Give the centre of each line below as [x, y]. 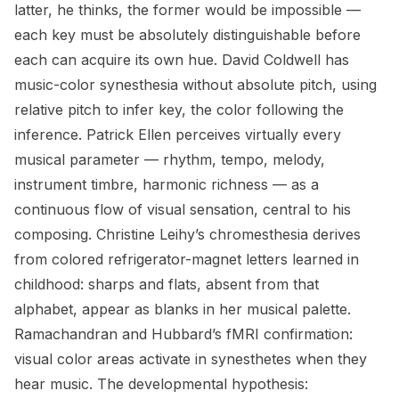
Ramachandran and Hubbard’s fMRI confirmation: [183, 334]
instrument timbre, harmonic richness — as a [167, 184]
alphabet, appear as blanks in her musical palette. [183, 309]
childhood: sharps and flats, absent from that [167, 284]
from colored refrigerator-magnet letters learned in [187, 259]
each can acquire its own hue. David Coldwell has [182, 60]
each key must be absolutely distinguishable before [187, 35]
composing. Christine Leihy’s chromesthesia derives [187, 234]
